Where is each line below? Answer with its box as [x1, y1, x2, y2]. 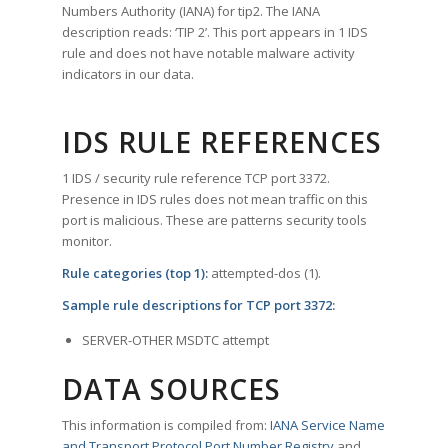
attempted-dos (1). [208, 264, 322, 283]
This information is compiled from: [62, 416, 271, 435]
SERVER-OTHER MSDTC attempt [82, 331, 270, 350]
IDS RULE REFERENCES [62, 123, 383, 162]
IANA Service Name [270, 416, 386, 435]
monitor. [62, 232, 113, 251]
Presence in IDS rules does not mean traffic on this [62, 190, 369, 209]
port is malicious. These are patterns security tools [62, 211, 368, 230]
